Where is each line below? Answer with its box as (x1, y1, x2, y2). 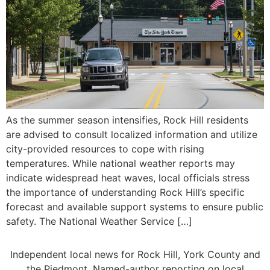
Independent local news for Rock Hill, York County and (10, 248, 260, 260)
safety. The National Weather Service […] (6, 215, 192, 228)
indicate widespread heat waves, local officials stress (6, 172, 250, 184)
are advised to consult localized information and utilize (6, 128, 257, 141)
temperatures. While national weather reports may (6, 157, 235, 170)
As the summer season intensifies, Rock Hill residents (6, 114, 248, 127)
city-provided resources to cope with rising (6, 143, 204, 155)
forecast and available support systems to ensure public (6, 201, 263, 213)
